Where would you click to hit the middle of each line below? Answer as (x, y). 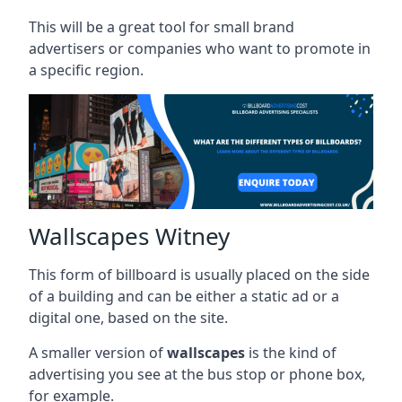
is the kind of (291, 352)
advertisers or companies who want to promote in (200, 48)
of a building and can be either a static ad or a (184, 296)
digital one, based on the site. (128, 317)
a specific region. (86, 70)
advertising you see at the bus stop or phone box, (197, 374)
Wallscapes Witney (129, 236)
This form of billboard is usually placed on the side (199, 274)
